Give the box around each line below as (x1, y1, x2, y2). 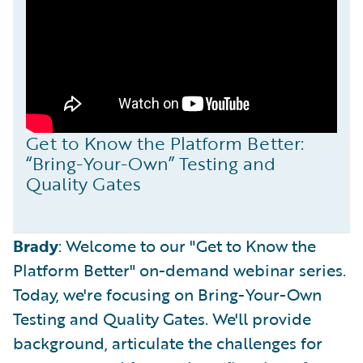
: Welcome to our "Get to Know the (58, 233, 316, 258)
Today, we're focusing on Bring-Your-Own (13, 282, 322, 306)
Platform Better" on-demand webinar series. (13, 258, 346, 282)
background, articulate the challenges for (13, 331, 322, 355)
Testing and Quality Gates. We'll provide (13, 306, 311, 331)
